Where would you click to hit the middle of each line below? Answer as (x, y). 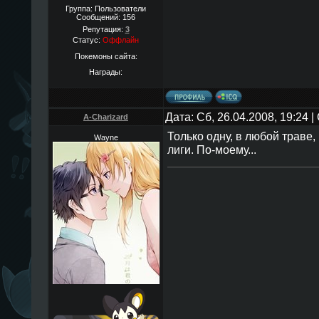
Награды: (106, 72)
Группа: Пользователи (106, 9)
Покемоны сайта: (106, 56)
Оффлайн (121, 40)
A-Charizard (106, 117)
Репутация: (104, 29)
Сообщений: (99, 17)
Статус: (88, 40)
